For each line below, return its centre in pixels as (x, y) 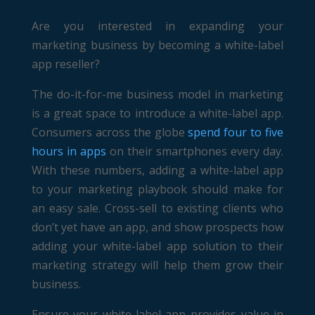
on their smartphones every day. (195, 151)
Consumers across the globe (110, 132)
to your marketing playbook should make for (157, 189)
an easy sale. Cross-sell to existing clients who (157, 208)
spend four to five (236, 132)
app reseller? (65, 64)
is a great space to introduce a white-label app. (157, 113)
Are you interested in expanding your (157, 26)
